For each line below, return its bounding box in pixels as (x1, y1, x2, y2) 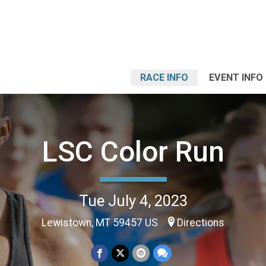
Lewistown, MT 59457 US (42, 216, 160, 229)
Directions (177, 216, 224, 229)
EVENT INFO (209, 72, 263, 83)
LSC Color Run (42, 134, 224, 169)
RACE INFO (140, 72, 188, 83)
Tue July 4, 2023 (78, 191, 188, 210)
